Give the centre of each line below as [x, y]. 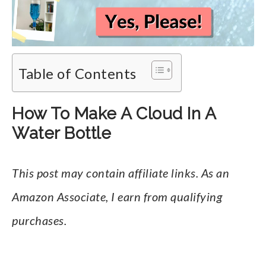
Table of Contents [77, 73]
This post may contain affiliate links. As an [121, 173]
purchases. [39, 220]
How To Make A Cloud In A [114, 114]
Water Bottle [61, 133]
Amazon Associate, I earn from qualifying [117, 197]
